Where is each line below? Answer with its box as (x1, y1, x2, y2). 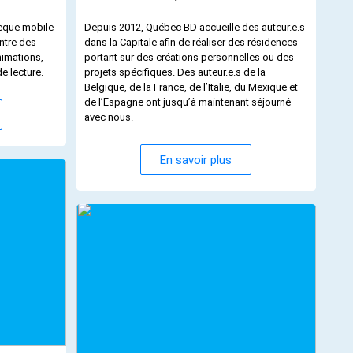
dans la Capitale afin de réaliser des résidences (84, 36, 298, 49)
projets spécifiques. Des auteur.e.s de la (84, 66, 266, 79)
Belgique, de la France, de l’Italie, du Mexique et (84, 81, 298, 94)
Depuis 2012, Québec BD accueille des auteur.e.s (84, 21, 305, 34)
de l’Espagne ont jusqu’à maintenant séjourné (84, 96, 291, 109)
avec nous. (84, 111, 133, 124)
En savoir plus (160, 152, 232, 167)
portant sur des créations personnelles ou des (84, 51, 294, 64)
